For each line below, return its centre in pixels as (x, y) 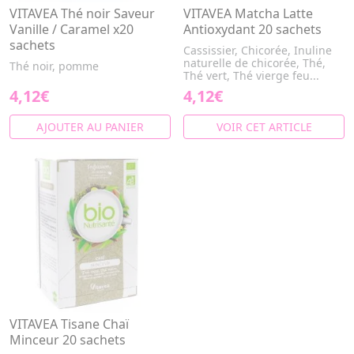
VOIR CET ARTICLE (264, 127)
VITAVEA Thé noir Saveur (82, 13)
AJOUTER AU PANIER (90, 127)
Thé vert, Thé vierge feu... (251, 75)
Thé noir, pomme (54, 66)
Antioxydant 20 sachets (252, 29)
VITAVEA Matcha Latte (248, 13)
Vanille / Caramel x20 (72, 29)
